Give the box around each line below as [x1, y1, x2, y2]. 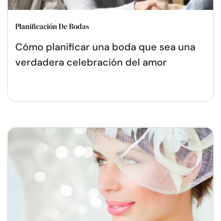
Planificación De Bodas [15, 21, 89, 32]
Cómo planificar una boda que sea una [15, 40, 195, 53]
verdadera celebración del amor [15, 55, 167, 69]
